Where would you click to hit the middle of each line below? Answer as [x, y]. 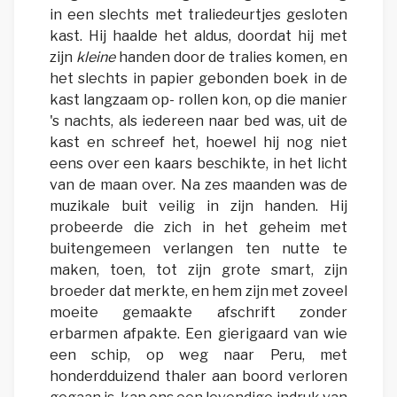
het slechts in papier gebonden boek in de [198, 79]
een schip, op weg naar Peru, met [198, 355]
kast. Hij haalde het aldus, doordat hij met [198, 36]
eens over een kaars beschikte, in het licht [198, 164]
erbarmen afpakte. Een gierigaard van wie [198, 334]
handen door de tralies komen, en [231, 58]
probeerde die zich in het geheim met [198, 228]
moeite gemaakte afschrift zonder [198, 313]
